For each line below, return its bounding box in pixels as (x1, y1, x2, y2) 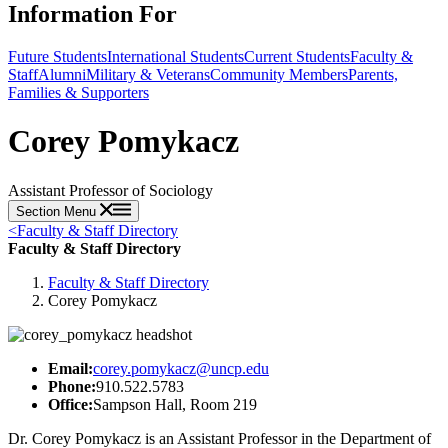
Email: (48, 359, 93, 377)
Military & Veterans (86, 65, 210, 83)
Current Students (244, 47, 350, 65)
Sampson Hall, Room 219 (93, 395, 257, 413)
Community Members (210, 65, 348, 83)
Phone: (48, 377, 96, 395)
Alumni (38, 65, 86, 83)
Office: (48, 395, 93, 413)
